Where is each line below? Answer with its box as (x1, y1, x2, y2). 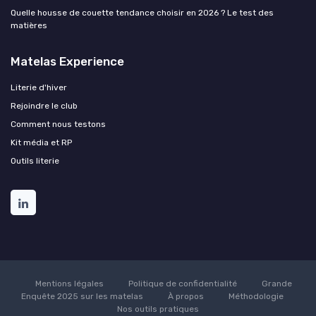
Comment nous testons (11, 119, 106, 129)
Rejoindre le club (11, 100, 78, 111)
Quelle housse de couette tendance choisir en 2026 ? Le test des (11, 7, 274, 18)
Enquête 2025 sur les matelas (21, 291, 143, 301)
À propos (168, 291, 204, 301)
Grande (262, 278, 292, 288)
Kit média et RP (11, 137, 72, 147)
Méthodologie (229, 291, 284, 301)
